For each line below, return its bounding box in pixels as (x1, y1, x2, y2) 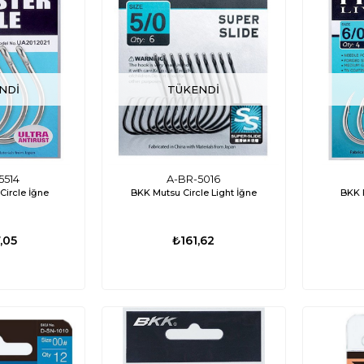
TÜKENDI (167, 83, 220, 97)
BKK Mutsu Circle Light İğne (130, 186, 257, 198)
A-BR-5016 (167, 172, 221, 185)
